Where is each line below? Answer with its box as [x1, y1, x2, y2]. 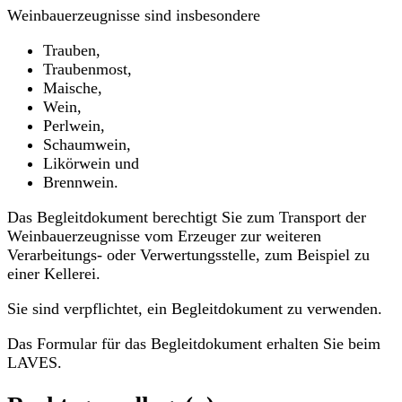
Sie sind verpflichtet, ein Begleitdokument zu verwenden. [7, 300, 382, 319]
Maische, [43, 79, 102, 98]
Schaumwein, [43, 135, 131, 154]
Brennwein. [43, 173, 118, 192]
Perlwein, [43, 117, 105, 135]
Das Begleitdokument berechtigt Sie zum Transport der [7, 208, 366, 227]
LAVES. [7, 354, 62, 372]
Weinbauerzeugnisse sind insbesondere [7, 6, 260, 25]
